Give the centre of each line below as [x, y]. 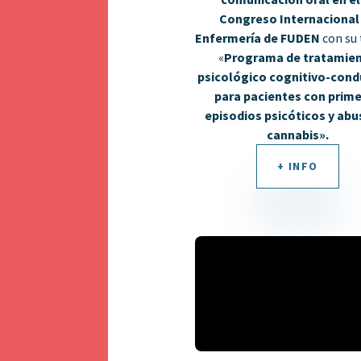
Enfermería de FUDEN [258, 37]
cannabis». [297, 134]
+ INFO [297, 166]
